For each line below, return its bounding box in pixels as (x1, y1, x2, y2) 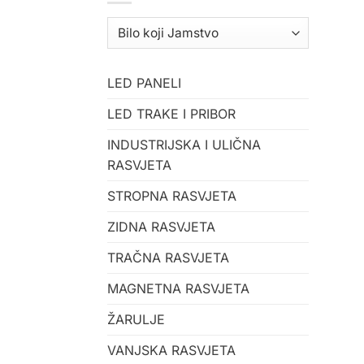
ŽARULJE (107, 310, 165, 327)
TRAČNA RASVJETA (107, 249, 229, 266)
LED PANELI (107, 74, 181, 91)
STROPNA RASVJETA (107, 187, 236, 204)
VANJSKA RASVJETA (107, 341, 236, 358)
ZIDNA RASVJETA (107, 218, 215, 235)
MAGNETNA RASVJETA (107, 279, 249, 297)
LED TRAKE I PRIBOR (107, 105, 236, 122)
